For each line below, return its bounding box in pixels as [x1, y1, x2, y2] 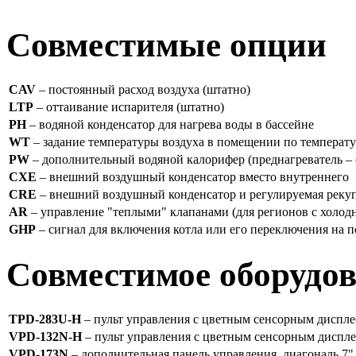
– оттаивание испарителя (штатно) [33, 99, 224, 114]
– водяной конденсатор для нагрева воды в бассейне [26, 117, 314, 131]
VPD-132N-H [9, 329, 82, 343]
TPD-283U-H [9, 311, 81, 326]
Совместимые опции [6, 25, 327, 64]
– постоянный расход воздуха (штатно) [36, 82, 250, 96]
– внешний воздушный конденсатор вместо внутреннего [37, 169, 349, 184]
